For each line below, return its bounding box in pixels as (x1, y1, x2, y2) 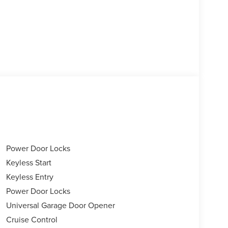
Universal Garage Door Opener (6, 199, 115, 211)
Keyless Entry (6, 171, 53, 183)
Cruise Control (6, 214, 58, 225)
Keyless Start (6, 157, 51, 168)
